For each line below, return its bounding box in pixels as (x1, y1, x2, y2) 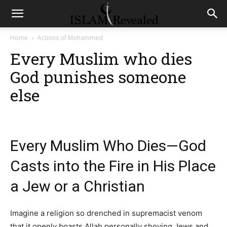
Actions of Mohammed (37, 33, 103, 42)
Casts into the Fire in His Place (10, 157, 216, 175)
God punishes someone (10, 66, 186, 88)
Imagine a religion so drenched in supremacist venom (10, 208, 202, 218)
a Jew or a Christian (10, 177, 145, 196)
